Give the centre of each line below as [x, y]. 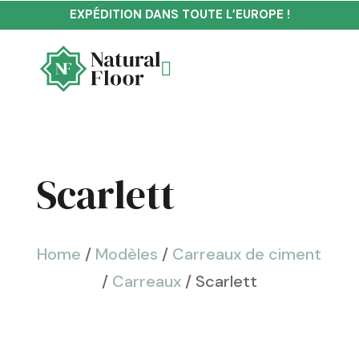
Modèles [127, 254]
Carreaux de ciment [247, 254]
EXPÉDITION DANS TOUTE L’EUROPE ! [179, 14]
